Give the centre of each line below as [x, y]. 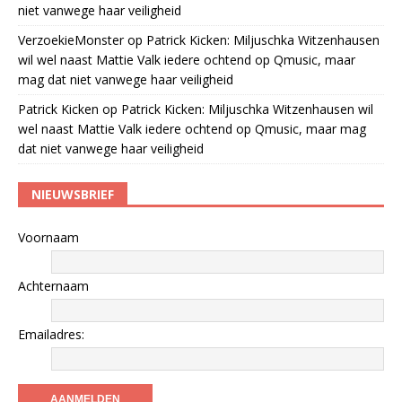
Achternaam [53, 285]
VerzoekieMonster [71, 39]
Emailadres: [51, 334]
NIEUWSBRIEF [73, 194]
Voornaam [48, 237]
